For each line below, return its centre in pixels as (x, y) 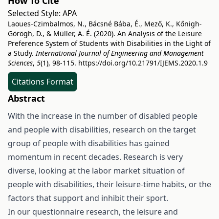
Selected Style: (35, 13)
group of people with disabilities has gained (89, 143)
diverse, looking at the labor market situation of (96, 171)
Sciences (20, 63)
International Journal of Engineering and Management (120, 53)
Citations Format (43, 82)
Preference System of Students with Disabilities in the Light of (109, 44)
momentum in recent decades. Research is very (95, 157)
